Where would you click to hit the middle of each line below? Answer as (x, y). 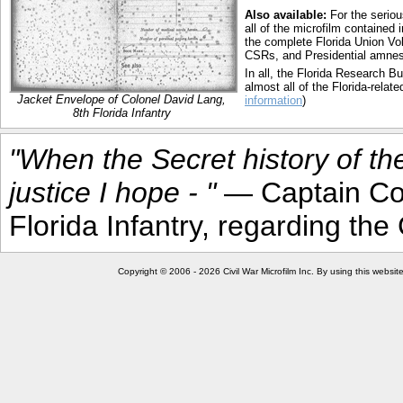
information (273, 100)
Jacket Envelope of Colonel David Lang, (121, 99)
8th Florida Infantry (121, 113)
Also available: (286, 15)
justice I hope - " (112, 193)
